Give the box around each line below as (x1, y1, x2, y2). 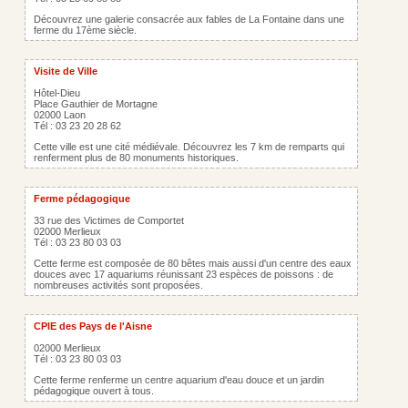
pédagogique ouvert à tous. (34, 385, 154, 396)
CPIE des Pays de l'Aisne (34, 321, 152, 331)
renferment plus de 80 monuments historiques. (34, 152, 239, 163)
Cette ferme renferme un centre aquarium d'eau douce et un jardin (34, 374, 324, 385)
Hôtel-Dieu (34, 87, 80, 98)
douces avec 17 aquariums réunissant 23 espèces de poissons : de (34, 269, 333, 280)
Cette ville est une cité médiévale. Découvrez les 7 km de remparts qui (34, 141, 344, 152)
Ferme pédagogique (34, 193, 130, 204)
